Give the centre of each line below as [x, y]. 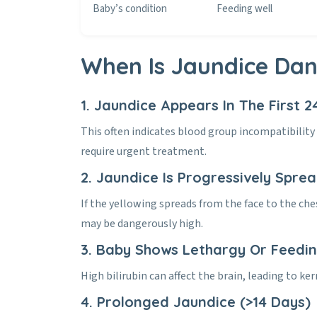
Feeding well [244, 9]
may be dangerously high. [142, 224]
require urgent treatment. [144, 151]
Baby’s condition [130, 9]
